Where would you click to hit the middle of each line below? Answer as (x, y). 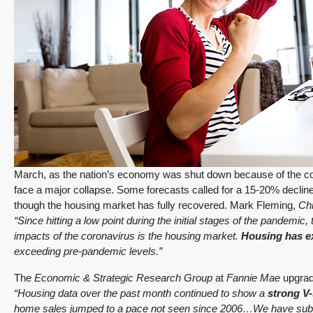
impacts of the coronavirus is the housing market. (128, 236)
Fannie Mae (253, 278)
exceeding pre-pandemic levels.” (88, 251)
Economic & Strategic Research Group (123, 278)
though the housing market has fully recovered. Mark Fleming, (156, 205)
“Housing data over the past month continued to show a (141, 293)
